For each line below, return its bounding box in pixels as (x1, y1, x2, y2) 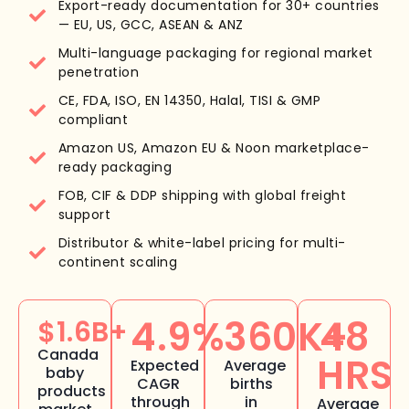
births (229, 372, 273, 394)
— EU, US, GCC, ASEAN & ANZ (58, 15, 244, 34)
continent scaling (58, 252, 177, 271)
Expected (131, 354, 199, 376)
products (37, 380, 106, 402)
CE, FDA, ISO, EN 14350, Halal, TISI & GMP (58, 90, 320, 110)
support (58, 204, 110, 224)
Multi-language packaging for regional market (58, 43, 373, 62)
